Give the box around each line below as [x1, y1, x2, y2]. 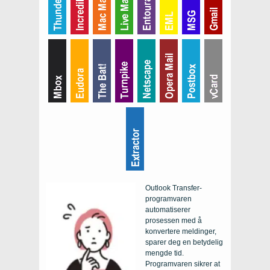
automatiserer [145, 205, 190, 214]
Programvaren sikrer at [145, 259, 220, 268]
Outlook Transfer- [145, 183, 202, 192]
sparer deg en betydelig [145, 237, 223, 246]
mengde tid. [145, 248, 184, 257]
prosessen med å [145, 216, 202, 225]
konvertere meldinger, [145, 227, 216, 236]
